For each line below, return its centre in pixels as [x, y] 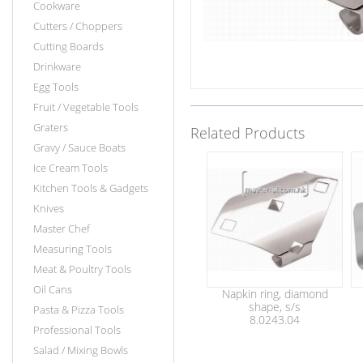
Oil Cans [53, 289]
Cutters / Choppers [78, 26]
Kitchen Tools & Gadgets [91, 188]
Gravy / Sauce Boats [79, 147]
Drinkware [57, 66]
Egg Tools [56, 87]
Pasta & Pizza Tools [79, 310]
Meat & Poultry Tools [82, 269]
